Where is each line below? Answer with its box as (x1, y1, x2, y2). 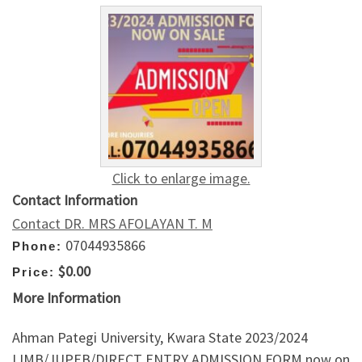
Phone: (12, 238, 62, 253)
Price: (12, 265, 55, 280)
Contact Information (12, 190, 137, 209)
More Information (12, 288, 120, 307)
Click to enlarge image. (112, 168, 250, 187)
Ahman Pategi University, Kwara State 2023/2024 (12, 328, 308, 347)
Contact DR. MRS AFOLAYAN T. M (12, 213, 213, 233)
